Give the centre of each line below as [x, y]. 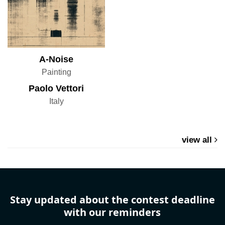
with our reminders [113, 212]
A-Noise [56, 60]
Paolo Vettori [56, 89]
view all [198, 140]
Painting [56, 72]
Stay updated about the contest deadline [112, 200]
